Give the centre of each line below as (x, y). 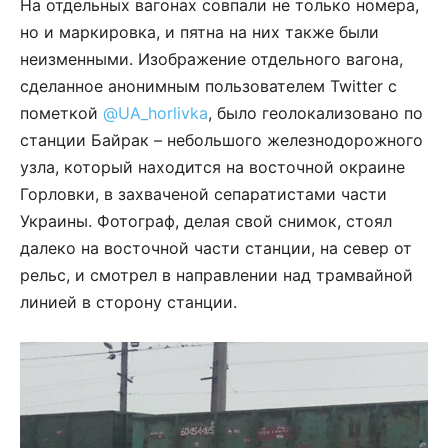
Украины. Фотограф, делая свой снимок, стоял (206, 221)
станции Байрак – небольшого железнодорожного (221, 140)
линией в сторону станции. (128, 302)
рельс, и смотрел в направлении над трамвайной (216, 275)
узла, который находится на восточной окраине (212, 167)
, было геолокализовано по (315, 113)
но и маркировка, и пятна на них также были (199, 32)
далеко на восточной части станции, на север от (216, 248)
